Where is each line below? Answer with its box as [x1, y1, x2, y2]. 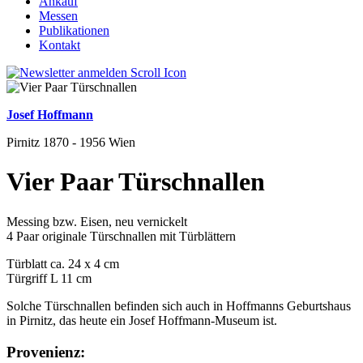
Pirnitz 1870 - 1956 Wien [6, 135, 135, 149]
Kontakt [39, 38, 80, 52]
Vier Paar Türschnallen [6, 167, 265, 197]
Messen [39, 9, 78, 23]
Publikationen [39, 23, 109, 37]
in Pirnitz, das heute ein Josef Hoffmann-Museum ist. [6, 313, 277, 327]
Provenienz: [6, 343, 85, 361]
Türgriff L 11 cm [6, 271, 92, 285]
